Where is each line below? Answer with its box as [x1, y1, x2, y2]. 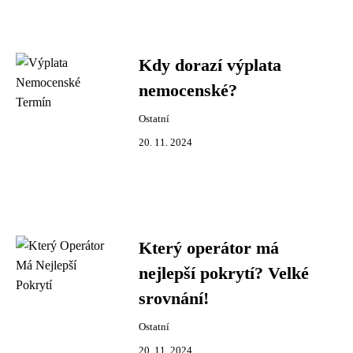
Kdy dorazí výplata [139, 56, 281, 75]
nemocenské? [139, 81, 237, 100]
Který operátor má [139, 239, 279, 258]
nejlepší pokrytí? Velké [139, 264, 309, 283]
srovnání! [139, 289, 209, 308]
